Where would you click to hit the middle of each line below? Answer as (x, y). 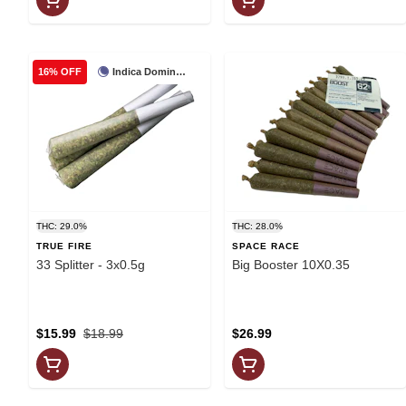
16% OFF (60, 72)
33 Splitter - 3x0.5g (91, 264)
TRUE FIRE (64, 246)
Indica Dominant (180, 71)
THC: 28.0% (257, 226)
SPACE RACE (266, 246)
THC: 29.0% (62, 226)
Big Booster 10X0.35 (291, 264)
